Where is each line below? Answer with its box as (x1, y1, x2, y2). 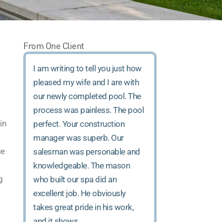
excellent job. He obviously (33, 188, 126, 198)
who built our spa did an (33, 174, 117, 184)
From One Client (23, 40, 84, 52)
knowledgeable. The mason (33, 160, 130, 170)
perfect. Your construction (33, 118, 125, 129)
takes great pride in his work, (33, 202, 134, 212)
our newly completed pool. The (33, 91, 141, 101)
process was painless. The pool (33, 105, 144, 115)
